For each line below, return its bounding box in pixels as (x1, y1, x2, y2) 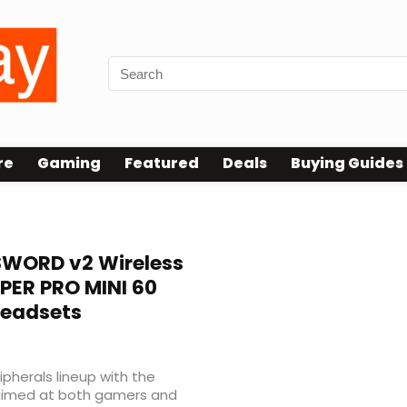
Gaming (37, 153, 101, 174)
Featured (124, 153, 199, 174)
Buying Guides (291, 153, 403, 174)
